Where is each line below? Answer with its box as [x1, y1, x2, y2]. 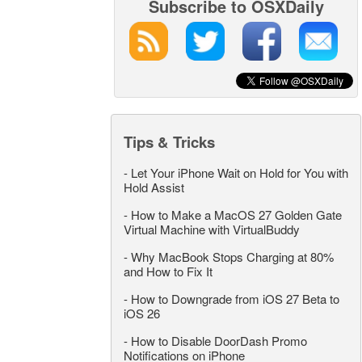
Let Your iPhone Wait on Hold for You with [131, 163, 348, 181]
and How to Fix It [124, 262, 213, 280]
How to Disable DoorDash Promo [131, 331, 307, 349]
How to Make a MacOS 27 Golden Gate [131, 205, 342, 223]
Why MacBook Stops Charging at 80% [131, 247, 334, 265]
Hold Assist [124, 178, 184, 196]
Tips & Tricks [124, 130, 215, 153]
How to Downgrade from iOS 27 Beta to [131, 289, 339, 307]
